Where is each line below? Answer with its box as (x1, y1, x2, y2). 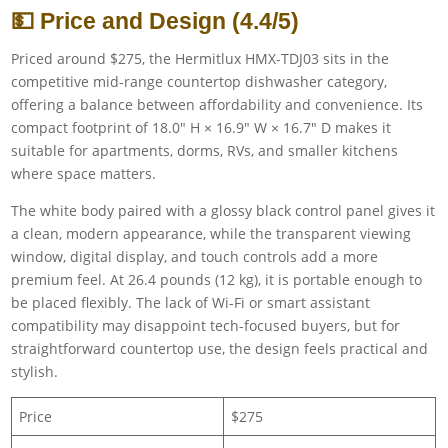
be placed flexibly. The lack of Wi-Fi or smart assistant (11, 292, 371, 312)
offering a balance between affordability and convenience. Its (11, 94, 424, 114)
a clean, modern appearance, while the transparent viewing (11, 223, 412, 243)
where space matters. (11, 163, 157, 183)
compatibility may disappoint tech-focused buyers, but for (11, 315, 401, 335)
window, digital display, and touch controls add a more (11, 246, 379, 266)
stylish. (11, 361, 59, 381)
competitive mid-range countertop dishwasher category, (11, 71, 388, 91)
